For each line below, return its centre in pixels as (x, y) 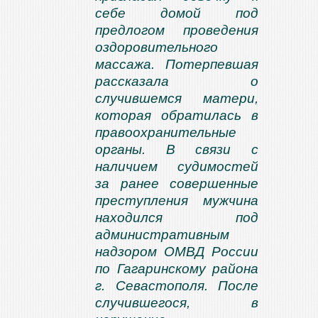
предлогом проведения (177, 30)
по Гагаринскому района (177, 269)
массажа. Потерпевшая (177, 64)
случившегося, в (177, 303)
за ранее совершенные (177, 183)
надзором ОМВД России (177, 252)
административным (162, 235)
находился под (177, 218)
